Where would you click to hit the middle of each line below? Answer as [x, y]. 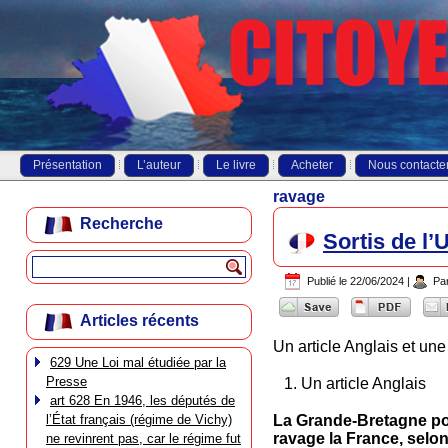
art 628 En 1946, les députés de [142, 400]
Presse [66, 381]
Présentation [67, 165]
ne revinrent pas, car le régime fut [143, 438]
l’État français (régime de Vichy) [139, 419]
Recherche [121, 224]
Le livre [236, 165]
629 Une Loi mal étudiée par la [138, 362]
